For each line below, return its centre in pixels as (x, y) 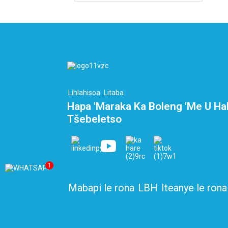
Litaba (114, 93)
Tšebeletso (94, 119)
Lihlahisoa (84, 93)
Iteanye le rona (194, 188)
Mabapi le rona (101, 188)
